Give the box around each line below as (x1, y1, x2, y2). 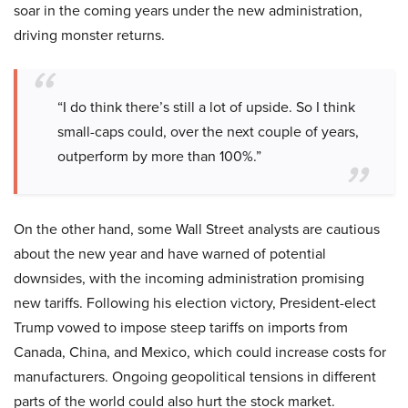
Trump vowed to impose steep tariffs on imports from (14, 317, 348, 338)
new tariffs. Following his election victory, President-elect (14, 292, 376, 313)
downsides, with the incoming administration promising (14, 268, 364, 289)
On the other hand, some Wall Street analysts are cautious (14, 219, 380, 240)
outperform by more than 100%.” (57, 146, 261, 167)
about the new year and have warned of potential (14, 243, 326, 264)
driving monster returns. (14, 25, 165, 46)
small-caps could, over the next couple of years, (57, 121, 359, 142)
